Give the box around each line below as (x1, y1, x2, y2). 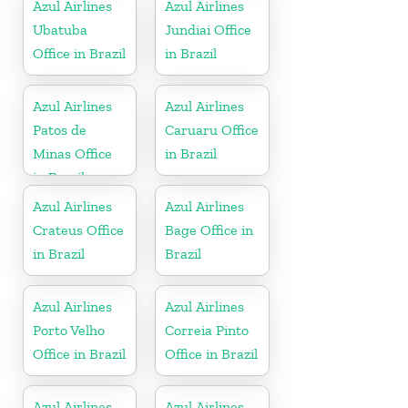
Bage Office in (165, 220, 254, 239)
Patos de (33, 120, 87, 138)
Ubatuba (33, 20, 87, 38)
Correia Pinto (165, 321, 250, 339)
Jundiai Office (165, 20, 252, 38)
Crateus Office (33, 220, 124, 239)
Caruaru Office (165, 120, 260, 138)
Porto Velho (33, 321, 105, 339)
